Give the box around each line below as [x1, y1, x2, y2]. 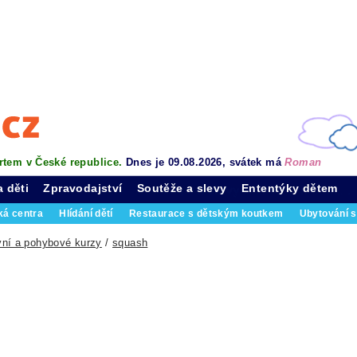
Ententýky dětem [241, 182, 338, 194]
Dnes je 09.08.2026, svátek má [125, 156, 285, 168]
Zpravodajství [43, 182, 123, 194]
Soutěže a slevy [136, 182, 227, 194]
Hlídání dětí [59, 209, 113, 218]
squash [112, 237, 148, 249]
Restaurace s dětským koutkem [128, 209, 284, 218]
